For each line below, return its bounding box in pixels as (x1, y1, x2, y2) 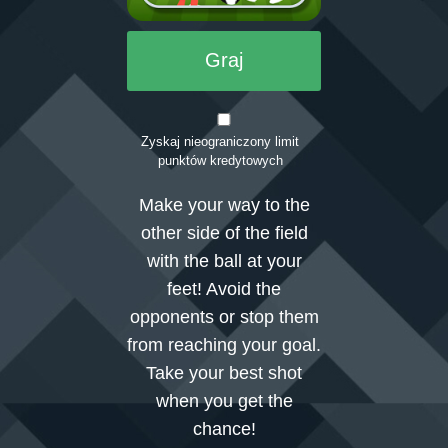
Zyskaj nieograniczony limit (141, 134, 299, 150)
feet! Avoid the (167, 279, 281, 300)
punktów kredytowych (157, 153, 283, 169)
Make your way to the (138, 195, 310, 216)
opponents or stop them (129, 307, 319, 328)
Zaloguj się (48, 51, 136, 71)
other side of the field (140, 223, 308, 244)
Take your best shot (146, 363, 302, 384)
